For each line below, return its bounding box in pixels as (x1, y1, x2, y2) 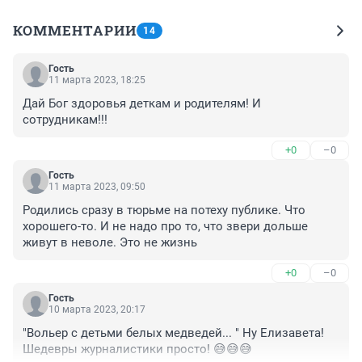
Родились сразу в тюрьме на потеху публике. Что (23, 203, 305, 218)
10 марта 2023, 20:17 (48, 304, 145, 316)
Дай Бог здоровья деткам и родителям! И (23, 96, 261, 112)
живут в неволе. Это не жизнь (23, 235, 197, 250)
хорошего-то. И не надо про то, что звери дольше (23, 219, 308, 234)
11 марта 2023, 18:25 (48, 74, 145, 86)
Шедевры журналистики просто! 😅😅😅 (23, 342, 252, 357)
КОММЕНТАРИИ (13, 21, 137, 40)
